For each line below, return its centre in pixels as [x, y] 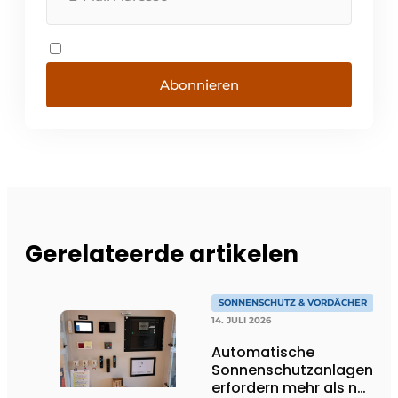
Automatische [263, 352]
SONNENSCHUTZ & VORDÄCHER [293, 302]
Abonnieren [199, 84]
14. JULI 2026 [241, 320]
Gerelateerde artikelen [162, 254]
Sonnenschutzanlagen [292, 370]
